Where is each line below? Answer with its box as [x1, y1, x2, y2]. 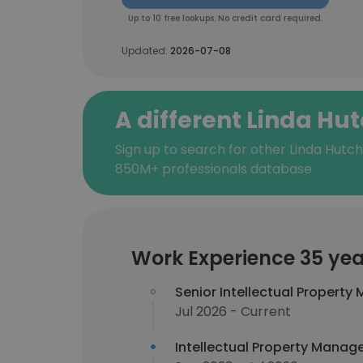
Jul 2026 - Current [175, 302, 291, 321]
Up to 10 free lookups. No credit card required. [128, 12, 322, 24]
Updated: [122, 44, 170, 58]
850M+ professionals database [115, 160, 312, 178]
